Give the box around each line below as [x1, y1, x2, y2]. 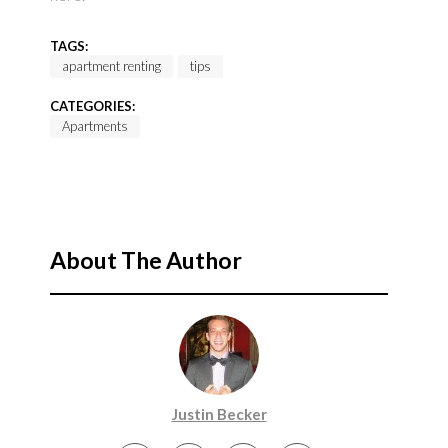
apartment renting [61, 58, 161, 75]
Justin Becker [171, 405, 267, 424]
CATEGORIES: [49, 98, 135, 115]
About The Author [49, 246, 242, 275]
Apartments [61, 118, 128, 135]
